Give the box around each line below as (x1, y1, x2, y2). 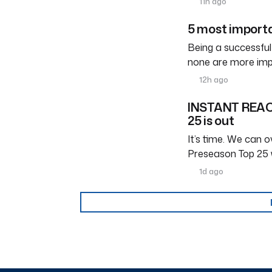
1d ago (197, 166, 224, 177)
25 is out (188, 112, 237, 129)
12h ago (197, 74, 229, 86)
